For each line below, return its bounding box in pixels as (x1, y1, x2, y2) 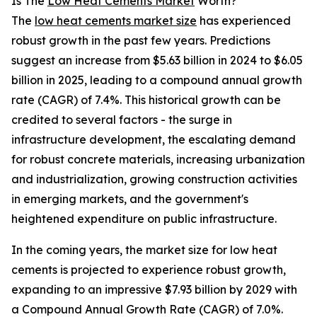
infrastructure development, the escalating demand (11, 132, 296, 147)
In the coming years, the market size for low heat (11, 243, 277, 258)
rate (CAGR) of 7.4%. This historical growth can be (11, 93, 281, 108)
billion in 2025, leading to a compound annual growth (11, 73, 302, 88)
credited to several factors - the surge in (11, 113, 232, 127)
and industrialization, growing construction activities (11, 172, 297, 187)
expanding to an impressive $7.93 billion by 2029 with (11, 282, 297, 297)
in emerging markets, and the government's (11, 192, 248, 207)
